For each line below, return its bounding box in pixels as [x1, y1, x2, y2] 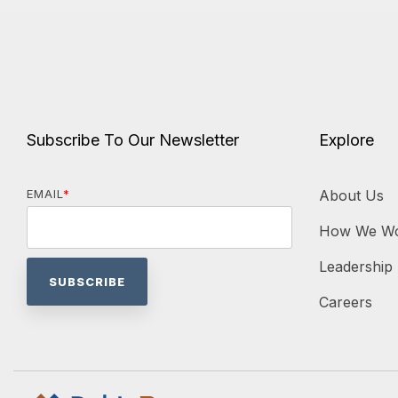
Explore [318, 130, 374, 149]
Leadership [318, 257, 393, 275]
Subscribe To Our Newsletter [27, 130, 239, 149]
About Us [318, 186, 384, 204]
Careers [318, 292, 372, 311]
